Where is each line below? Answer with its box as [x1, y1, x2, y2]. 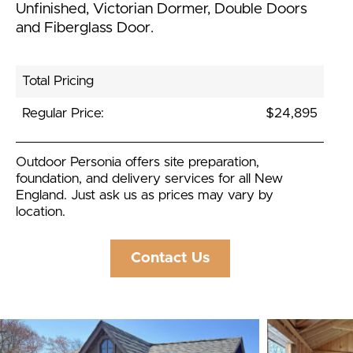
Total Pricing [22, 73, 94, 88]
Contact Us [130, 251, 210, 266]
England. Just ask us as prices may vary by [16, 188, 273, 203]
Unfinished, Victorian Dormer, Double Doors [16, 2, 307, 17]
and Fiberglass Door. [16, 20, 154, 36]
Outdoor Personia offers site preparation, [16, 154, 259, 169]
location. [16, 204, 65, 219]
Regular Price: [22, 106, 104, 121]
